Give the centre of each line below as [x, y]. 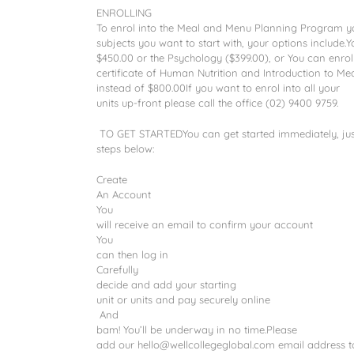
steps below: [125, 149]
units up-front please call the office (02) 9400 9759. [217, 103]
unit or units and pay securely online [183, 299]
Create [112, 179]
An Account [124, 194]
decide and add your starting [166, 284]
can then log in [132, 254]
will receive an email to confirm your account [205, 224]
